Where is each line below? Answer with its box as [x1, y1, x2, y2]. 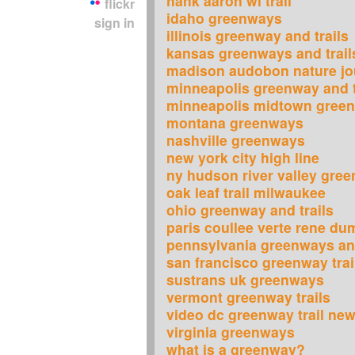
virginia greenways [166, 322, 295, 342]
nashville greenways [166, 130, 305, 150]
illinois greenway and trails [166, 25, 349, 45]
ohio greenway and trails [166, 200, 334, 219]
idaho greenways [166, 8, 282, 28]
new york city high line [166, 147, 319, 167]
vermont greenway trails [166, 287, 330, 307]
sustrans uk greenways [166, 269, 324, 289]
